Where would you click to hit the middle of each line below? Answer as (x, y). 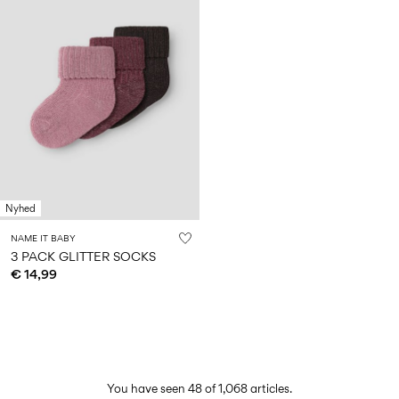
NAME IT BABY (43, 238)
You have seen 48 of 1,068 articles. (199, 389)
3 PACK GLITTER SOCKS (83, 256)
